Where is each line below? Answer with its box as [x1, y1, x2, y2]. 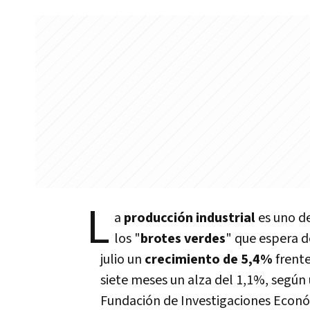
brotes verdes [140, 230, 226, 248]
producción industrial [124, 209, 258, 227]
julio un [100, 250, 145, 268]
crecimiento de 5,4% [145, 250, 273, 268]
